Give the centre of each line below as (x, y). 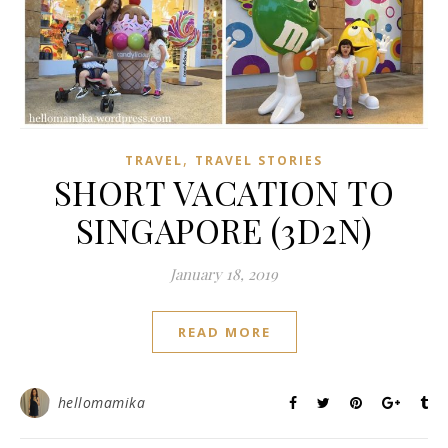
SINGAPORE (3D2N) (224, 229)
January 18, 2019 (224, 273)
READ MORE (224, 331)
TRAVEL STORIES (259, 160)
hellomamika (101, 402)
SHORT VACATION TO (224, 191)
